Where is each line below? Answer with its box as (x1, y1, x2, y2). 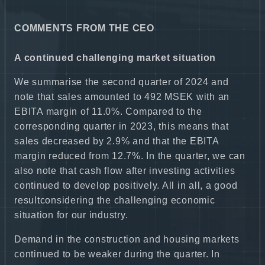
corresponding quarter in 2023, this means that (14, 121, 229, 131)
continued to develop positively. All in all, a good (14, 180, 238, 190)
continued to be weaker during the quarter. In (14, 248, 220, 259)
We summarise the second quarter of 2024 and (14, 76, 229, 87)
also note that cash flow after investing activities (14, 165, 235, 176)
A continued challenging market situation (14, 52, 216, 63)
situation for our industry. (14, 209, 128, 220)
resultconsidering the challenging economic (14, 195, 215, 205)
